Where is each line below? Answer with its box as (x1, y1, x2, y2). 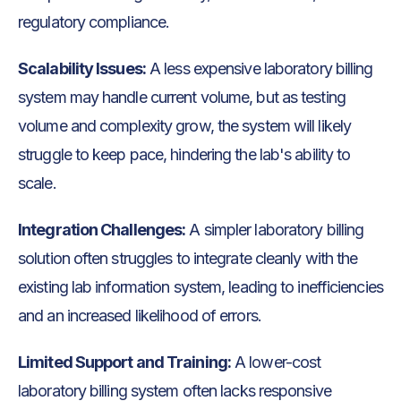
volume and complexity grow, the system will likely (18, 116, 352, 136)
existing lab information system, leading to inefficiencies (18, 277, 383, 297)
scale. (18, 174, 56, 193)
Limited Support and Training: (18, 353, 231, 372)
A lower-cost (230, 353, 321, 372)
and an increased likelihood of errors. (18, 306, 261, 326)
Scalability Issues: (18, 59, 146, 79)
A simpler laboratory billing (185, 220, 364, 240)
